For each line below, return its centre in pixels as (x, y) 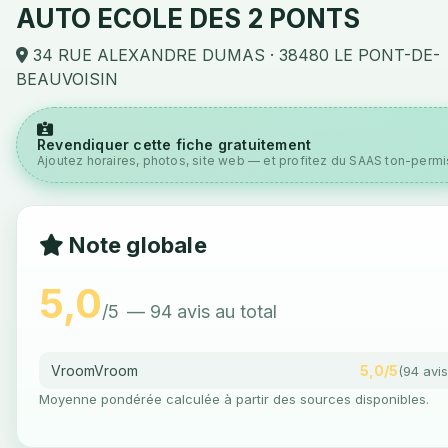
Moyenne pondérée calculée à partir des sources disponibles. (234, 399)
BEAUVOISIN (67, 79)
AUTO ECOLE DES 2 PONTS (188, 18)
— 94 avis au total (202, 311)
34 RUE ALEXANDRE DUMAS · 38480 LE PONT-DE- (234, 55)
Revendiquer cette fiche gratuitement (174, 144)
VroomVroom (94, 370)
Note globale (135, 245)
